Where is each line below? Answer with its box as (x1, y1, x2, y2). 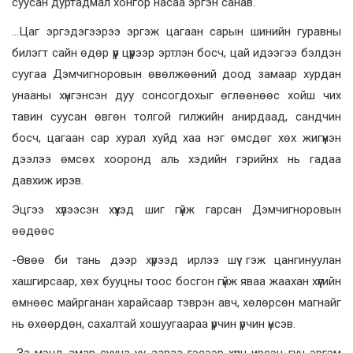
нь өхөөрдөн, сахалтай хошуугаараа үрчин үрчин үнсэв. (12, 317, 295, 332)
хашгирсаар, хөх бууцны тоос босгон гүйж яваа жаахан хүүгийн (12, 274, 341, 289)
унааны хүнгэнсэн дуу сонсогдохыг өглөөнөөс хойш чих (12, 88, 341, 103)
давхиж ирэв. (12, 173, 84, 188)
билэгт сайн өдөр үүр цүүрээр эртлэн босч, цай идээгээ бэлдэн (12, 46, 341, 61)
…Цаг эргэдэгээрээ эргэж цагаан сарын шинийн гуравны (12, 24, 341, 39)
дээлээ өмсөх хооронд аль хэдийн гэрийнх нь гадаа (12, 152, 341, 167)
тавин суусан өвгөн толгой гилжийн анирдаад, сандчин (12, 110, 341, 124)
